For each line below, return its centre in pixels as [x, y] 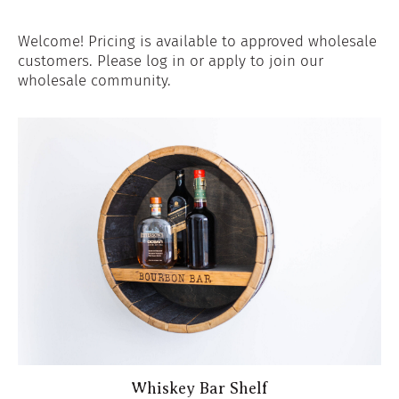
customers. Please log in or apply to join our [170, 61]
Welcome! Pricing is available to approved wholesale [197, 41]
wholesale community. [94, 80]
